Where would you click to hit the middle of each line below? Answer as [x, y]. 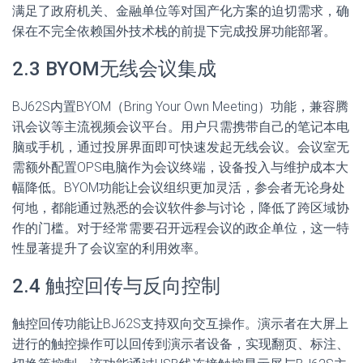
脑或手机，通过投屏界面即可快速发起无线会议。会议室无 [181, 147]
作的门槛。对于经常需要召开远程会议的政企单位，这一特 [181, 228]
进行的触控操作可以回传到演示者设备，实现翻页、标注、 [181, 344]
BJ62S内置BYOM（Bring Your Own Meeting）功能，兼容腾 [180, 107]
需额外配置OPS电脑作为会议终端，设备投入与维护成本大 [180, 167]
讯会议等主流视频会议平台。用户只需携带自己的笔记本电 [181, 127]
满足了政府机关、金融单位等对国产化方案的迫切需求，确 [181, 11]
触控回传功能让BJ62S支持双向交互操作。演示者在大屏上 [180, 324]
